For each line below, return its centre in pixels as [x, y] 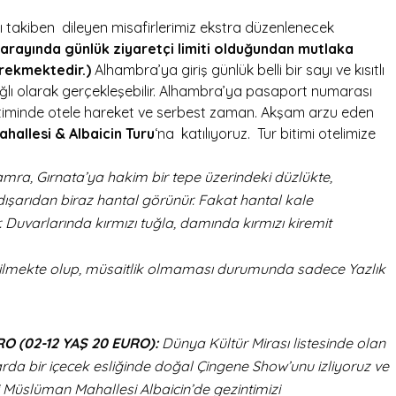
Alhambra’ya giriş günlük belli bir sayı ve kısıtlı [238, 69]
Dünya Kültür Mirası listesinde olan [274, 343]
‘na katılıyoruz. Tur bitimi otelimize [265, 133]
